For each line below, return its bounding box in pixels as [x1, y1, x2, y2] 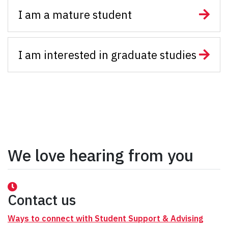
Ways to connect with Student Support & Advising [8, 213, 203, 223]
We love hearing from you [8, 144, 193, 166]
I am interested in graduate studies [18, 47, 196, 62]
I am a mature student [18, 7, 132, 22]
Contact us [8, 190, 76, 209]
